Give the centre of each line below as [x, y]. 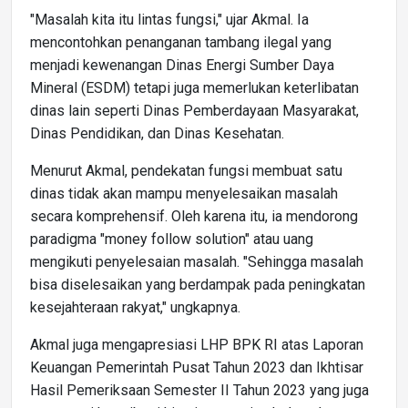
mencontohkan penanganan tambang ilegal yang [181, 42]
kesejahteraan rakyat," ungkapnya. [135, 307]
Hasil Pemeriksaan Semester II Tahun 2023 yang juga [199, 390]
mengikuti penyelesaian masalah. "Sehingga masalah [197, 261]
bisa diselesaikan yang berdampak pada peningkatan [198, 284]
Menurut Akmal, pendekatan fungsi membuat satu [186, 170]
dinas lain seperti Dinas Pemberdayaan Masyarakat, [194, 110]
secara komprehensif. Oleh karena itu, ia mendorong [194, 216]
